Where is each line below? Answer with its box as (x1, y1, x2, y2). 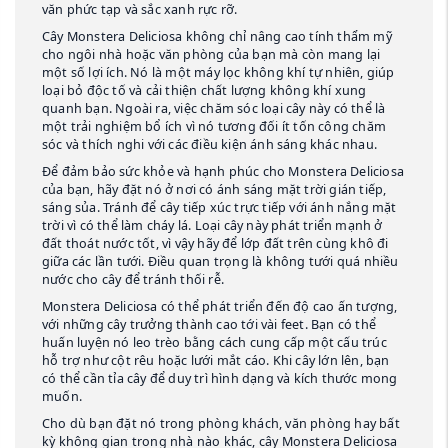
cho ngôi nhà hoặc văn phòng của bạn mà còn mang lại (42, 46, 381, 64)
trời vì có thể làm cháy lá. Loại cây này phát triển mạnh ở (42, 217, 383, 235)
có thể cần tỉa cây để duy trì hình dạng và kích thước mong (42, 370, 398, 388)
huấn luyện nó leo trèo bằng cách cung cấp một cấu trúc (42, 334, 387, 352)
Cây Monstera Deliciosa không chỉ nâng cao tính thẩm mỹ (42, 28, 392, 46)
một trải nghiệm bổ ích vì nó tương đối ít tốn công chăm (42, 118, 387, 136)
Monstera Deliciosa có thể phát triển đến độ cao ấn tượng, (42, 298, 398, 316)
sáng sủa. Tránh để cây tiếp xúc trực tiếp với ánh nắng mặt (42, 199, 397, 217)
